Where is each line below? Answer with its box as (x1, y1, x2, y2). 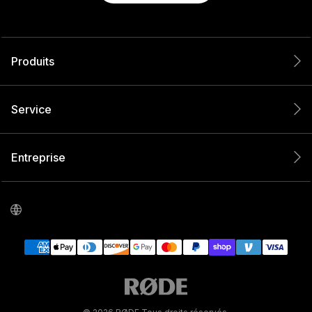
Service (11, 102, 52, 116)
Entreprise (11, 150, 65, 164)
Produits (11, 54, 54, 68)
